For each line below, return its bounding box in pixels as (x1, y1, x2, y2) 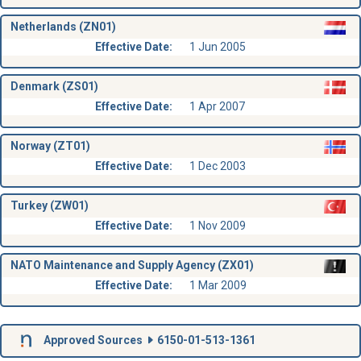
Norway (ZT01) (10, 139, 90, 153)
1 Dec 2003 (189, 159, 246, 172)
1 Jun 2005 (189, 39, 246, 53)
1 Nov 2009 (189, 218, 246, 232)
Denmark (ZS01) (10, 80, 98, 93)
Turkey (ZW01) (10, 199, 89, 213)
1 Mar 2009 (189, 278, 247, 292)
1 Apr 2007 (189, 99, 245, 113)
